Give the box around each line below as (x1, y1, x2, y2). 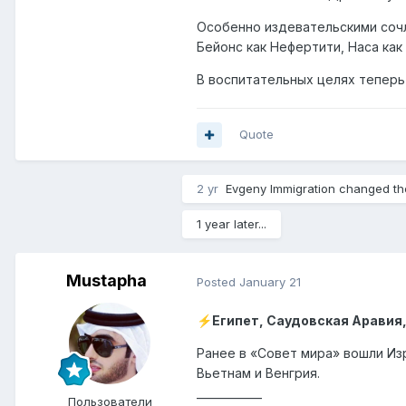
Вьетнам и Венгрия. (197, 365, 320, 382)
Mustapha (65, 271, 147, 291)
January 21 (239, 274, 301, 289)
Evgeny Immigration (226, 181, 335, 197)
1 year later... (197, 217, 266, 232)
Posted (197, 274, 239, 289)
